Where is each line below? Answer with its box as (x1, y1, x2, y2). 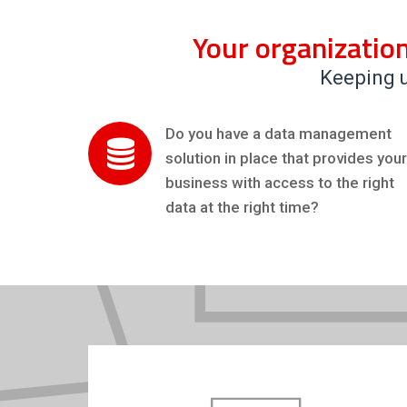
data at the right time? (165, 198, 319, 216)
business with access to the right (165, 174, 394, 192)
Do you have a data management (165, 124, 392, 143)
